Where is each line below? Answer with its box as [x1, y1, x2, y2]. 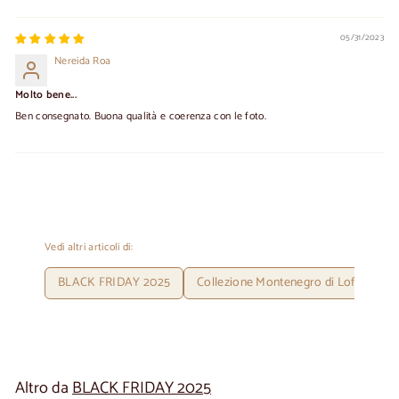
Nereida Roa [54, 52, 111, 69]
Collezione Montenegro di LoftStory [197, 272, 387, 293]
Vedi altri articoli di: [45, 238, 133, 256]
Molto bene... [15, 85, 77, 103]
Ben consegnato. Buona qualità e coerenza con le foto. [15, 107, 266, 125]
